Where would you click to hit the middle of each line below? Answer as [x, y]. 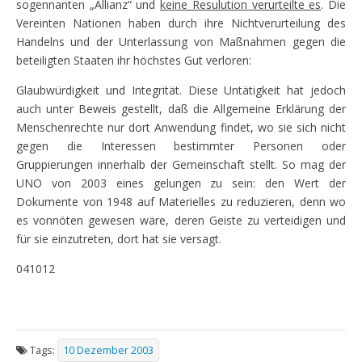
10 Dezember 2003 [108, 350]
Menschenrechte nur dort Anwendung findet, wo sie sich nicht [181, 127]
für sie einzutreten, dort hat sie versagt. [119, 239]
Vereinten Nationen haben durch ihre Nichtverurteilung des [181, 23]
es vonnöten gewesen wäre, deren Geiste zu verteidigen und [181, 220]
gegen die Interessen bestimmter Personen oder [181, 146]
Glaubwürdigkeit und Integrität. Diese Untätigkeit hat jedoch [181, 90]
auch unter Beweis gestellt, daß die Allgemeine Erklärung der [181, 109]
